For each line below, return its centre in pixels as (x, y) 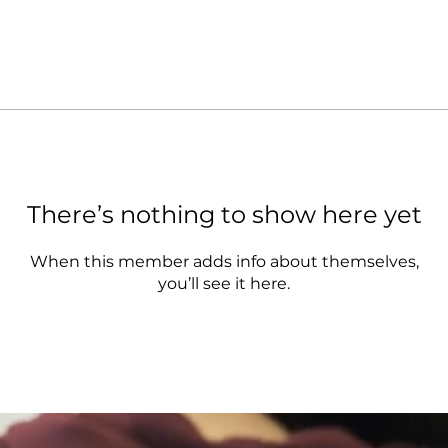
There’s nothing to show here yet (224, 214)
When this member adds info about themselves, (224, 261)
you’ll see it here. (224, 283)
